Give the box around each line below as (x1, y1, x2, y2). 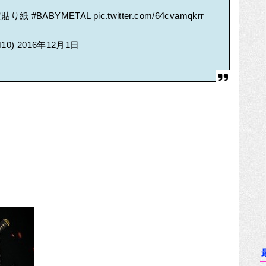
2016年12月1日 (17, 40, 80, 50)
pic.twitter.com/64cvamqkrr (93, 11, 204, 21)
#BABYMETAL (31, 11, 91, 21)
